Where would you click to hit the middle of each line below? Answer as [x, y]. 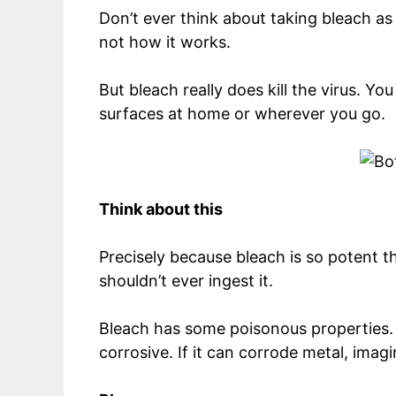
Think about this [161, 209]
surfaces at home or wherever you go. [244, 113]
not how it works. [167, 42]
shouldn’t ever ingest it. [188, 280]
